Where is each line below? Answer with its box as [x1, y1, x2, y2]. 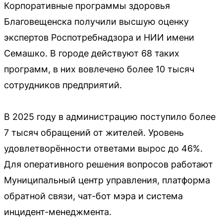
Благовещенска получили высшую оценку [4, 16, 189, 27]
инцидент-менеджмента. [4, 207, 111, 217]
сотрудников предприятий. [4, 80, 122, 90]
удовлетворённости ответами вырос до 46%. [4, 143, 203, 154]
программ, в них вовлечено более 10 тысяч [4, 64, 194, 74]
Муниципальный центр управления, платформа [4, 175, 210, 185]
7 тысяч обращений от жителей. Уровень [4, 127, 184, 138]
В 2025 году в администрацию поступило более [4, 111, 216, 122]
